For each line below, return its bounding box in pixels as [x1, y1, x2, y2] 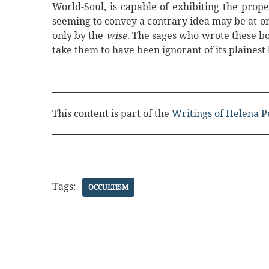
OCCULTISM [88, 181, 128, 192]
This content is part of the [52, 106, 172, 120]
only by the [52, 29, 106, 43]
